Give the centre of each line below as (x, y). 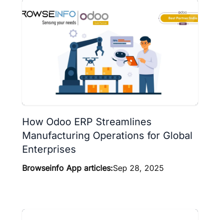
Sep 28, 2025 (138, 168)
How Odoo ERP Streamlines (87, 122)
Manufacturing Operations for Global (107, 136)
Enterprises (49, 150)
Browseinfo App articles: (68, 168)
